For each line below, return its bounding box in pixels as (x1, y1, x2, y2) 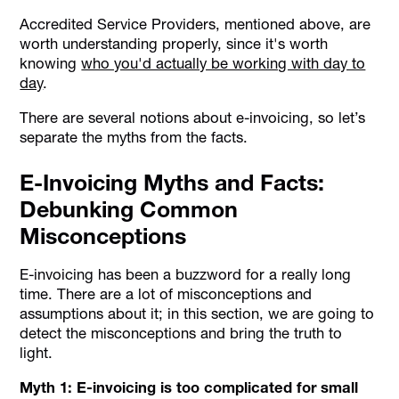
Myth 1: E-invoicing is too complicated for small (20, 378, 359, 396)
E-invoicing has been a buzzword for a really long (20, 265, 352, 283)
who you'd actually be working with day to (81, 54, 366, 73)
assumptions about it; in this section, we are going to (20, 304, 375, 322)
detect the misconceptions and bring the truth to (20, 323, 343, 342)
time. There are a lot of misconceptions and (20, 284, 313, 303)
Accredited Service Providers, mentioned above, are (20, 15, 371, 34)
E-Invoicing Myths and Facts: (20, 169, 325, 197)
